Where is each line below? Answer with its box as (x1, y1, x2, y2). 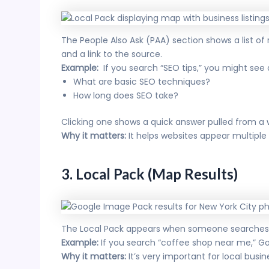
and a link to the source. (61, 48, 162, 61)
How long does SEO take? (73, 89, 178, 102)
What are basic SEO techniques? (73, 76, 210, 88)
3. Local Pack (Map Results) (61, 165, 238, 183)
